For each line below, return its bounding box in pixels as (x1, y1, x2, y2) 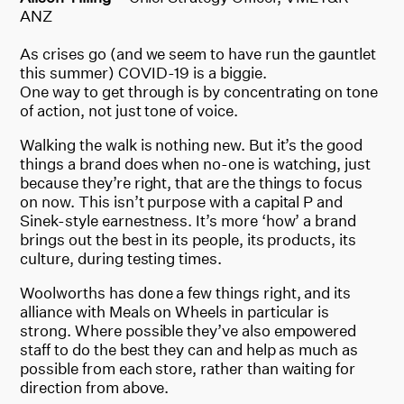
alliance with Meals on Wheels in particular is (20, 301, 330, 321)
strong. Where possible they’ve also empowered (20, 320, 357, 340)
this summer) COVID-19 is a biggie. (20, 62, 267, 82)
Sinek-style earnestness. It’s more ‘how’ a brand (20, 210, 357, 230)
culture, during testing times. (20, 248, 222, 268)
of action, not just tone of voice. (20, 100, 238, 120)
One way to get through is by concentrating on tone (20, 81, 378, 101)
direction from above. (20, 377, 170, 397)
